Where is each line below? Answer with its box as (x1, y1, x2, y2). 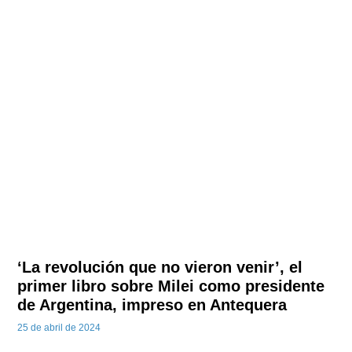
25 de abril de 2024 (17, 321, 101, 333)
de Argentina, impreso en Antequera (17, 295, 288, 313)
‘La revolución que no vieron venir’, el (17, 258, 303, 276)
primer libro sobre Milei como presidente (17, 277, 325, 295)
